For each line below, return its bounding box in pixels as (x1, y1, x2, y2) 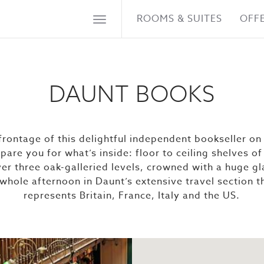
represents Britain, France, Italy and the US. (24, 189, 240, 203)
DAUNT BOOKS (48, 80, 215, 108)
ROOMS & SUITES (136, 12, 222, 26)
